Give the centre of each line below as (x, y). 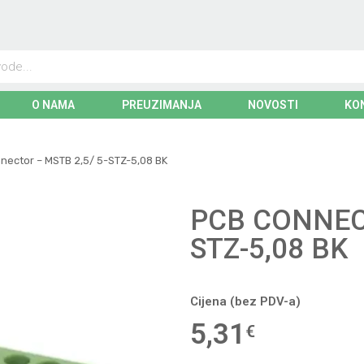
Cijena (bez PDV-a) (245, 302)
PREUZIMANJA (161, 105)
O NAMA (54, 105)
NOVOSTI (273, 105)
